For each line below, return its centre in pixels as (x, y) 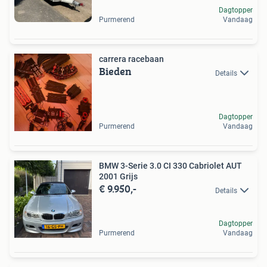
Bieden (115, 72)
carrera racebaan (131, 59)
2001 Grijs (118, 177)
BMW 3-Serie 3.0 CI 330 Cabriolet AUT (170, 166)
